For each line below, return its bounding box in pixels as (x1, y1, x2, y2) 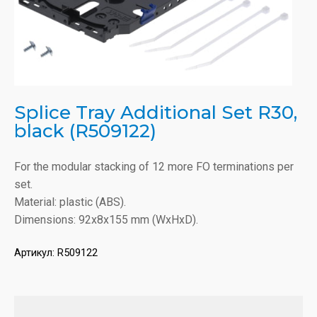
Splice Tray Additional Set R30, (14, 100, 297, 124)
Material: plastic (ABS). (14, 195, 126, 209)
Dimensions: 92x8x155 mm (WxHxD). (14, 212, 198, 226)
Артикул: (14, 246, 57, 259)
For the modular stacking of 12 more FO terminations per (14, 159, 294, 173)
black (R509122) (14, 119, 156, 142)
